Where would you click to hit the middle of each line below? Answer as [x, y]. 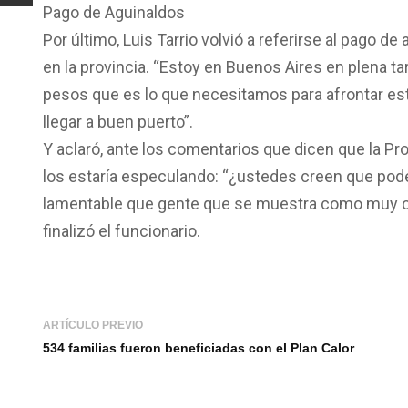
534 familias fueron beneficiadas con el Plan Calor [199, 348]
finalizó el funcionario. [122, 231]
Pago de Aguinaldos [114, 12]
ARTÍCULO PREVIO [93, 325]
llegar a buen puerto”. [118, 122]
